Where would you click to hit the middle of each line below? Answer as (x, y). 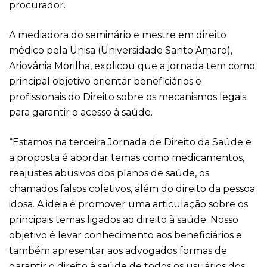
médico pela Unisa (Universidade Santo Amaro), (121, 50)
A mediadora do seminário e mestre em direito (118, 35)
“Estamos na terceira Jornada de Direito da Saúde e (130, 142)
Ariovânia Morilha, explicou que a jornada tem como (132, 66)
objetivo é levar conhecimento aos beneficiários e (125, 235)
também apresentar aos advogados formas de (118, 251)
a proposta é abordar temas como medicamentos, (127, 158)
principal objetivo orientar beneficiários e (105, 81)
